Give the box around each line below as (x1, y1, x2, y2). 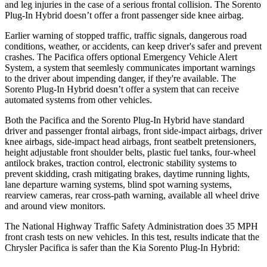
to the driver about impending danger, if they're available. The (5, 73, 236, 83)
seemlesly (88, 62, 124, 73)
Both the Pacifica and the (5, 114, 101, 125)
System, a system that (5, 62, 88, 73)
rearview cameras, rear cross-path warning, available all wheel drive (5, 190, 259, 200)
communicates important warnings (124, 62, 255, 73)
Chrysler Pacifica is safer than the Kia (5, 242, 148, 253)
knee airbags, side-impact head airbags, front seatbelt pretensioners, (5, 136, 256, 147)
